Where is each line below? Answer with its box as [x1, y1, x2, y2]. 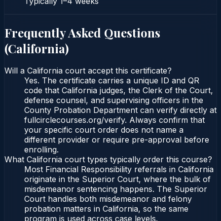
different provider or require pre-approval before [24, 135, 209, 145]
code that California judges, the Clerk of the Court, [24, 85, 213, 96]
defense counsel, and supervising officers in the [24, 95, 203, 106]
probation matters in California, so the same [24, 204, 188, 214]
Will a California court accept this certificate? [4, 66, 172, 76]
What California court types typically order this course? [4, 154, 212, 165]
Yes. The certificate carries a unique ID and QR [24, 75, 199, 86]
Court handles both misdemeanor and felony [24, 194, 192, 204]
